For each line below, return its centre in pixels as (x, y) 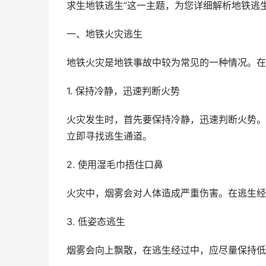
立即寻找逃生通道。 (109, 136)
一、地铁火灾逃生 (104, 34)
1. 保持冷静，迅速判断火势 (123, 91)
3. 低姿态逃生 (96, 222)
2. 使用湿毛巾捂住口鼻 (115, 165)
